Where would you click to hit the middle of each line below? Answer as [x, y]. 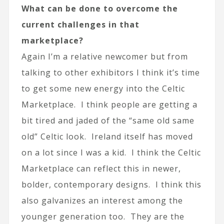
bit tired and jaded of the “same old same [108, 120]
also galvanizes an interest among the [102, 200]
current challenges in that [80, 24]
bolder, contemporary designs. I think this [111, 184]
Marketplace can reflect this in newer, [101, 168]
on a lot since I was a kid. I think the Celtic [111, 152]
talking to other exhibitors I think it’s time [110, 72]
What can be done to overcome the [99, 8]
